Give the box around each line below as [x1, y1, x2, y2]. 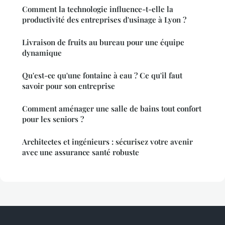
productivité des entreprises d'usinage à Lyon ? [22, 15, 186, 25]
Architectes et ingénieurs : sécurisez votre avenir [22, 137, 193, 147]
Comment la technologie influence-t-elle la [22, 4, 173, 15]
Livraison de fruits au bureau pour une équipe [22, 37, 184, 48]
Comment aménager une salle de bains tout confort [22, 103, 201, 114]
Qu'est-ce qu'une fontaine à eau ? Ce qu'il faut [22, 70, 182, 81]
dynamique [22, 48, 62, 58]
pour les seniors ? [22, 114, 84, 125]
